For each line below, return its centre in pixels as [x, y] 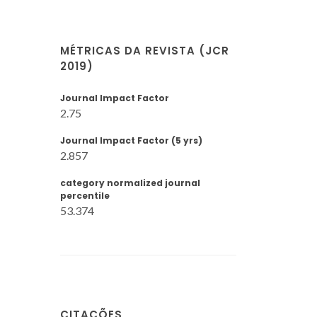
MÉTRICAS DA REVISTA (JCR [145, 51]
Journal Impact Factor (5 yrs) [131, 140]
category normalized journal [130, 183]
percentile [85, 196]
